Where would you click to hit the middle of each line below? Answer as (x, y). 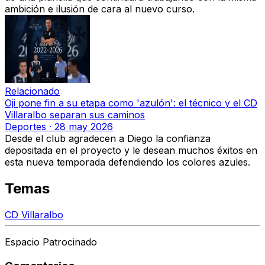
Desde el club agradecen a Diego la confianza (108, 139)
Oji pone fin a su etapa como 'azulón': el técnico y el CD (131, 103)
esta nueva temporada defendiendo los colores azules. (127, 162)
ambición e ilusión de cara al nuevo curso (98, 9)
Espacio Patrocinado (51, 242)
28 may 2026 (84, 127)
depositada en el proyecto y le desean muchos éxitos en (131, 151)
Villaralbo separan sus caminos (75, 115)
